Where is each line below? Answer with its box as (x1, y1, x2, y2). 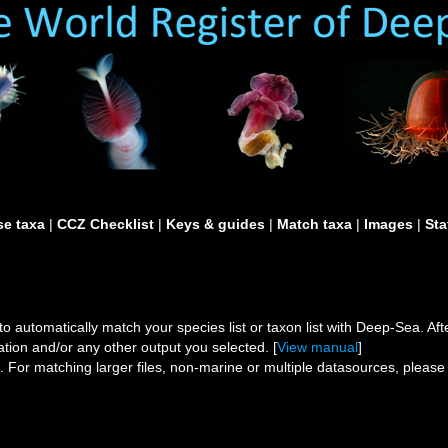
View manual (277, 339, 358, 355)
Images (364, 216, 413, 232)
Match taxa (277, 216, 352, 232)
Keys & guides (166, 216, 265, 232)
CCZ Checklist (57, 216, 154, 232)
